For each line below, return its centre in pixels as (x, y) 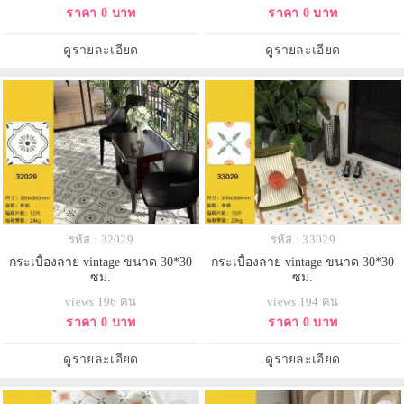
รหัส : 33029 (303, 240)
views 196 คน (101, 302)
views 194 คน (303, 302)
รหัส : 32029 (101, 240)
